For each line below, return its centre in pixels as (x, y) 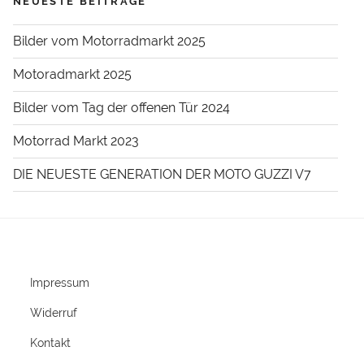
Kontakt (50, 343)
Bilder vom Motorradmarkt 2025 (109, 41)
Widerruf (54, 313)
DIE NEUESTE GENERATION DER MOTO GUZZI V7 (162, 175)
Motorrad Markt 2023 (76, 141)
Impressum (60, 283)
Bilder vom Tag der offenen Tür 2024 (121, 108)
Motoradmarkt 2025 (72, 75)
